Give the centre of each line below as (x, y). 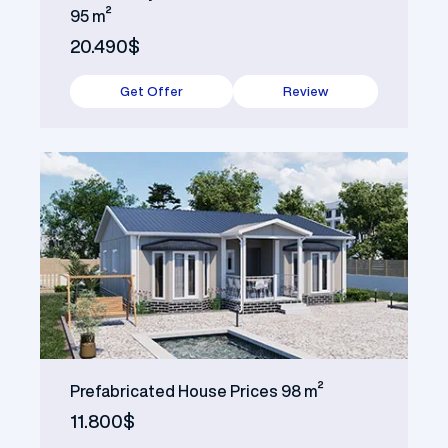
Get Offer (151, 91)
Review (305, 91)
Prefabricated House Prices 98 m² (197, 390)
